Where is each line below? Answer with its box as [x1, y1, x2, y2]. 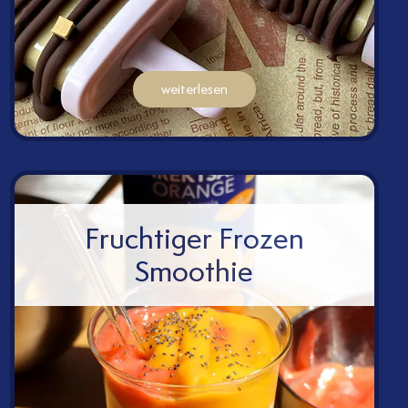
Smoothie [135, 251, 254, 291]
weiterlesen [160, 80, 228, 99]
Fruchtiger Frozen [84, 219, 304, 259]
